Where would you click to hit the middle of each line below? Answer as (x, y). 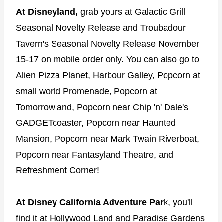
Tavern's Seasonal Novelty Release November (108, 43)
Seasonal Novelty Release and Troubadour (101, 28)
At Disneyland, (48, 12)
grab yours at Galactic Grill (133, 12)
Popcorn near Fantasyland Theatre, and (95, 154)
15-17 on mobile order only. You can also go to (108, 59)
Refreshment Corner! (57, 170)
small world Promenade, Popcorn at (86, 91)
